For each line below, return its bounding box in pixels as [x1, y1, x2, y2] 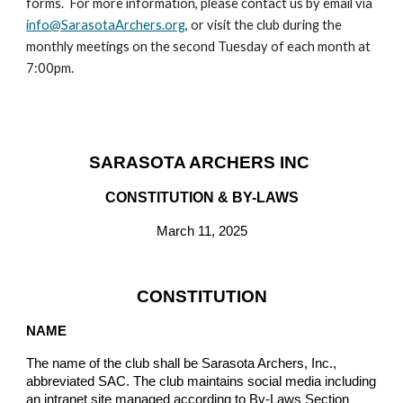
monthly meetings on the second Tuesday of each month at [26, 39, 372, 54]
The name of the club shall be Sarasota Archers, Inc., [26, 356, 337, 371]
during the [280, 17, 343, 32]
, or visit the [185, 17, 257, 32]
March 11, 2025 [156, 224, 247, 238]
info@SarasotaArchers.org [26, 17, 186, 32]
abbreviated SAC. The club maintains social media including [26, 374, 377, 389]
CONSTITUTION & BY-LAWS [104, 190, 299, 205]
